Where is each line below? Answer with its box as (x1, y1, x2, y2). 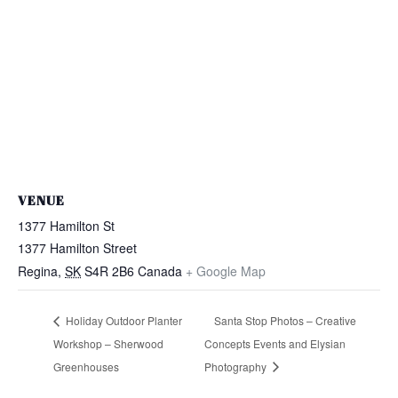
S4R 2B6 (84, 262, 134, 280)
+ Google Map (186, 262, 266, 280)
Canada (138, 262, 182, 280)
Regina (18, 262, 58, 280)
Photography (203, 358, 269, 374)
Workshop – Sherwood (53, 335, 163, 351)
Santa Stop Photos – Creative (213, 312, 356, 328)
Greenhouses (53, 358, 119, 374)
